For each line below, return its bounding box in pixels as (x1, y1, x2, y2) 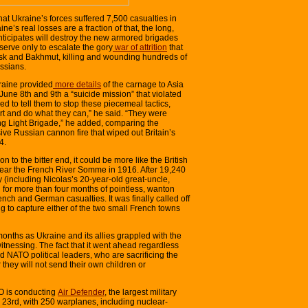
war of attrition (113, 42, 167, 52)
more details (53, 79, 101, 89)
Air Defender (58, 287, 104, 297)
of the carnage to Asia (101, 79, 184, 89)
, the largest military (104, 287, 177, 297)
